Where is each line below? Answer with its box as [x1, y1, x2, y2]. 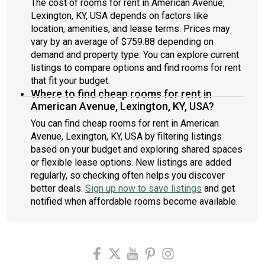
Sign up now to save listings [85, 183, 202, 194]
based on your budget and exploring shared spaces [31, 144, 243, 155]
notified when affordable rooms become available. [31, 196, 238, 207]
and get [202, 183, 235, 194]
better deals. [31, 183, 85, 194]
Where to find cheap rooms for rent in [31, 88, 212, 100]
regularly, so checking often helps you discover [31, 170, 225, 181]
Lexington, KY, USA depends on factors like [31, 10, 208, 21]
